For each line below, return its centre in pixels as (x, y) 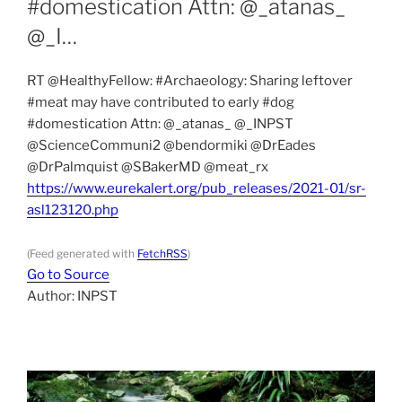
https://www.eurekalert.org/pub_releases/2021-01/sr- (197, 189)
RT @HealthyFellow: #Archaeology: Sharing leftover (190, 81)
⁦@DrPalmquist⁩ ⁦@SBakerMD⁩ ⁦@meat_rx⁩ (148, 167)
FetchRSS (162, 254)
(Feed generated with (82, 254)
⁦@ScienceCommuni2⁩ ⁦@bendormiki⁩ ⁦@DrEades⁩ (171, 146)
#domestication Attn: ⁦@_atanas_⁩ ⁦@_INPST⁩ (160, 124)
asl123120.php (73, 210)
